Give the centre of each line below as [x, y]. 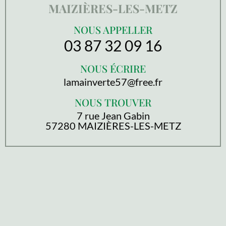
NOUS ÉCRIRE [113, 68]
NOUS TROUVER [113, 102]
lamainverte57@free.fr [113, 82]
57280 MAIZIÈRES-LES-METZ [113, 126]
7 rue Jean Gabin [113, 116]
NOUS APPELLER [113, 30]
